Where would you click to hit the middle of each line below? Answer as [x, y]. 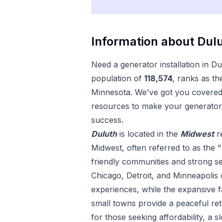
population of [116, 78]
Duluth [104, 134]
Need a [106, 64]
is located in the [149, 134]
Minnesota [111, 92]
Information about [144, 41]
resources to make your [137, 106]
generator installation [160, 64]
